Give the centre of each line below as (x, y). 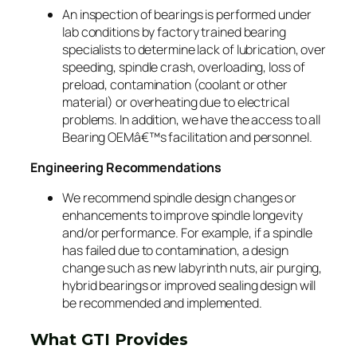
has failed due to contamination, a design (175, 250)
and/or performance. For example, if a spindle (187, 232)
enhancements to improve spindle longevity (182, 215)
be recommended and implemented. (162, 302)
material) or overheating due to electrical (176, 102)
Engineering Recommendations (126, 167)
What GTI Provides (110, 339)
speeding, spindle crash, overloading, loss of (184, 67)
